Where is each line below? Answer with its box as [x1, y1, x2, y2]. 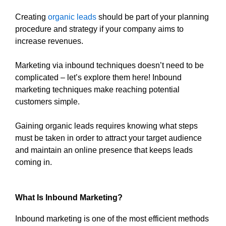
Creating [15, 13, 48, 22]
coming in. [15, 158, 52, 167]
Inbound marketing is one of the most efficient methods [15, 214, 209, 223]
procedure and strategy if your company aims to [15, 25, 184, 34]
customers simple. [15, 97, 80, 106]
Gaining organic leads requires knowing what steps [15, 122, 198, 131]
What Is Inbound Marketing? [15, 193, 123, 202]
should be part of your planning [96, 13, 209, 22]
